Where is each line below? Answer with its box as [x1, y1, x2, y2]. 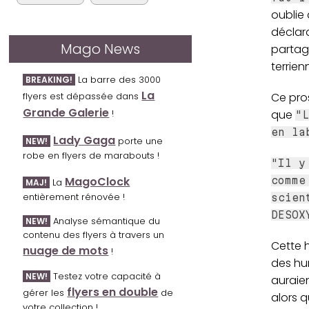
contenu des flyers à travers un [23, 228, 165, 242]
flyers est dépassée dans [23, 90, 142, 103]
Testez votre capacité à [50, 270, 161, 283]
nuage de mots [23, 243, 109, 259]
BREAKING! [26, 74, 73, 86]
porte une [115, 134, 163, 148]
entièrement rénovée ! [23, 190, 126, 204]
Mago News [61, 39, 141, 59]
